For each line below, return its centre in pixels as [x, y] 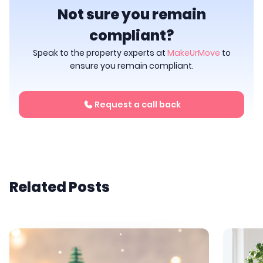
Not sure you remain [131, 15]
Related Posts [60, 187]
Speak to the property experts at [100, 53]
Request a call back [138, 105]
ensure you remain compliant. [131, 66]
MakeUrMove [193, 53]
